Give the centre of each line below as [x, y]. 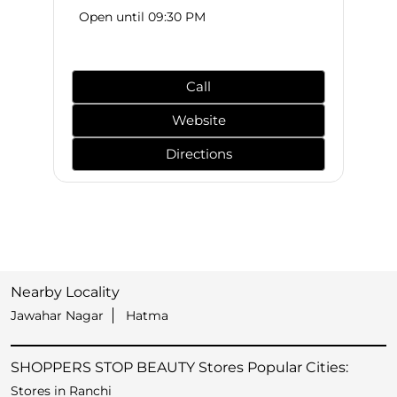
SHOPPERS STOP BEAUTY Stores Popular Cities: [179, 368]
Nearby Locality [65, 292]
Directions [198, 154]
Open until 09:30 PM [142, 17]
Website [198, 121]
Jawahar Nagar [57, 316]
